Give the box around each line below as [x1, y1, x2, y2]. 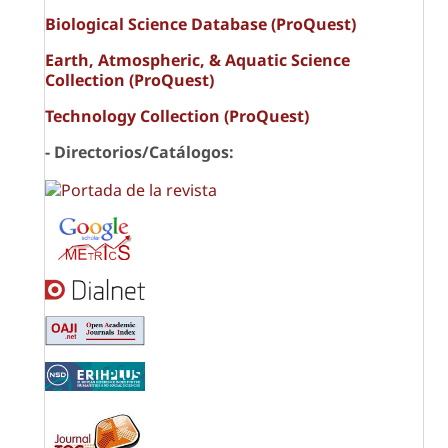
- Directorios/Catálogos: [45, 140, 234, 163]
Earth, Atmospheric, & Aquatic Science [45, 48, 350, 71]
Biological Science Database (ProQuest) [45, 12, 356, 35]
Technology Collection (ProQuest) [45, 104, 309, 127]
